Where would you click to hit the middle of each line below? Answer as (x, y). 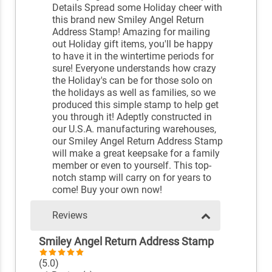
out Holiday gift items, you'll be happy (133, 44)
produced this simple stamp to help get (136, 105)
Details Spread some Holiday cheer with (138, 8)
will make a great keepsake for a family (136, 154)
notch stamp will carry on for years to (132, 178)
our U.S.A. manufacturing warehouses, (134, 129)
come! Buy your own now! (107, 190)
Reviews (70, 216)
